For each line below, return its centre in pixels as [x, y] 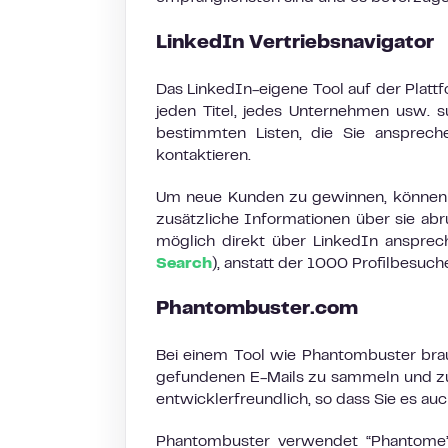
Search [184, 264]
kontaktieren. [205, 156]
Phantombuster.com [257, 309]
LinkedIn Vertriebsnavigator [297, 43]
